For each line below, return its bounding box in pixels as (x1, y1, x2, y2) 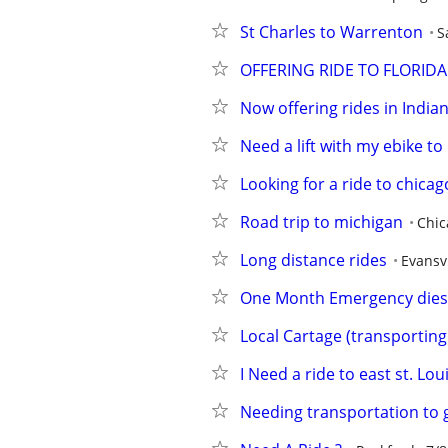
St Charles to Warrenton (240, 21, 423, 43)
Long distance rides (240, 249, 387, 271)
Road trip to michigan (240, 211, 403, 233)
